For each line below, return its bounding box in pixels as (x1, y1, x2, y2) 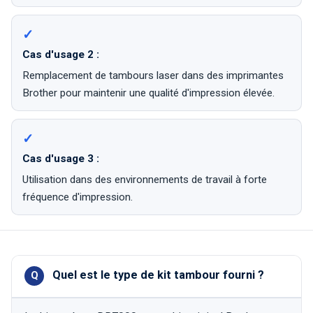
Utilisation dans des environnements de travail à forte (22, 173, 268, 187)
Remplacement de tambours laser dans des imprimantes (22, 69, 284, 82)
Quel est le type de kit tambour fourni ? (52, 268, 265, 282)
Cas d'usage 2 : (22, 48, 100, 61)
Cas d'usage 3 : (22, 152, 100, 166)
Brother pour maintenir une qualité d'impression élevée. (22, 87, 275, 100)
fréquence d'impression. (22, 191, 133, 204)
